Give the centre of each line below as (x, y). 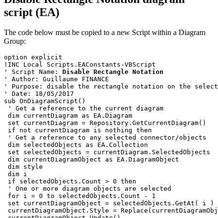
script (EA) (32, 12)
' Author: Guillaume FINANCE (56, 79)
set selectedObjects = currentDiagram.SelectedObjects (109, 152)
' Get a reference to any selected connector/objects (105, 138)
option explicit (33, 57)
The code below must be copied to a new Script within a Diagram (105, 33)
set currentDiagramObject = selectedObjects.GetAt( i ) (109, 203)
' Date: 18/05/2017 (39, 94)
